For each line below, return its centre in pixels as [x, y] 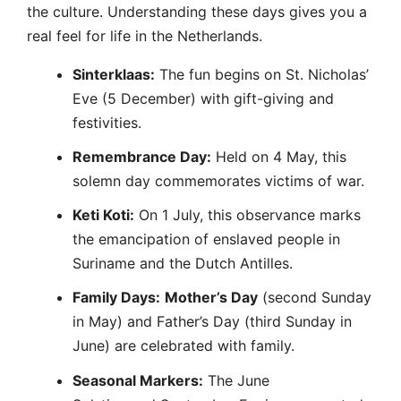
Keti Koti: [103, 215]
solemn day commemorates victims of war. [218, 181]
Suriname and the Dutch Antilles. [183, 264]
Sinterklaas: [114, 74]
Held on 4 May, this [279, 157]
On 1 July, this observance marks [247, 215]
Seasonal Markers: [138, 380]
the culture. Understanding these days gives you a [197, 11]
